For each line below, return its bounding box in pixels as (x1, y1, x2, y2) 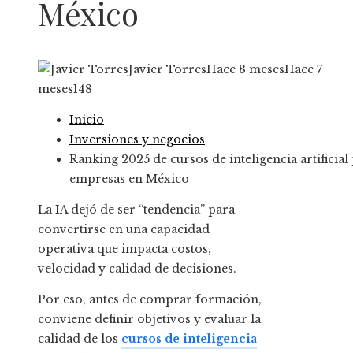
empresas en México (69, 172, 189, 187)
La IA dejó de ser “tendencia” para (38, 203, 235, 217)
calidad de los (38, 332, 121, 347)
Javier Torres (128, 62, 206, 77)
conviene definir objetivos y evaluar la (38, 312, 261, 327)
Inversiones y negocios (69, 132, 205, 147)
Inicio (69, 113, 104, 128)
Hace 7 (284, 62, 322, 77)
